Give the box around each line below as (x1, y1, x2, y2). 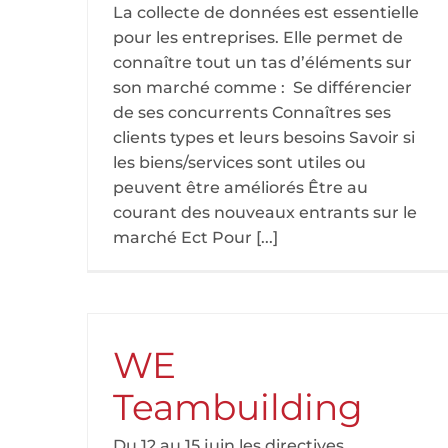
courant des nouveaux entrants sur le (113, 203, 417, 222)
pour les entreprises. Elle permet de (113, 28, 403, 47)
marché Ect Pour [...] (113, 228, 278, 247)
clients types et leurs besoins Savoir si (113, 128, 415, 147)
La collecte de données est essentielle (113, 3, 419, 22)
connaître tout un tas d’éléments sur (113, 53, 412, 72)
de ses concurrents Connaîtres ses (113, 103, 391, 122)
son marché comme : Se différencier (113, 78, 412, 97)
